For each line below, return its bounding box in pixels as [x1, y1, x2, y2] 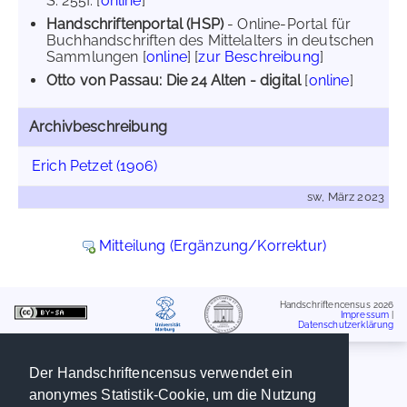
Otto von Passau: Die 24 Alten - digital [46, 72, 302, 89]
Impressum [340, 309, 390, 320]
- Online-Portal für [223, 15, 352, 33]
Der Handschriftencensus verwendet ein [29, 365, 293, 382]
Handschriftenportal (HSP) [46, 15, 223, 33]
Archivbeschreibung [29, 118, 167, 135]
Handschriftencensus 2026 [279, 299, 394, 310]
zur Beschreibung [198, 48, 320, 65]
